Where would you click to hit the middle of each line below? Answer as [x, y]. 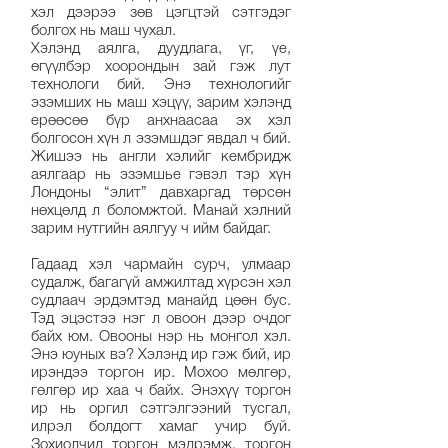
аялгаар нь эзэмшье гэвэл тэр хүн [161, 175]
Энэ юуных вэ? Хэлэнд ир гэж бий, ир [161, 355]
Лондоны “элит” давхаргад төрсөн [161, 193]
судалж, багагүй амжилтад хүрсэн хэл [161, 283]
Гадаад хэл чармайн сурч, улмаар [161, 265]
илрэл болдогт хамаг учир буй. [161, 427]
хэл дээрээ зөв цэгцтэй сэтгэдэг [161, 13]
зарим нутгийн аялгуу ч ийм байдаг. [157, 229]
